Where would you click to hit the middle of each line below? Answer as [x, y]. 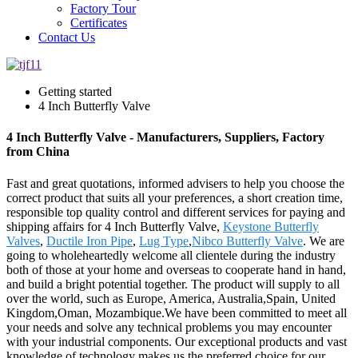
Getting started [75, 91]
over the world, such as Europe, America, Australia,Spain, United [171, 298]
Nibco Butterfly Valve [247, 241]
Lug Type [164, 241]
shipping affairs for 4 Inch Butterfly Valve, [115, 226]
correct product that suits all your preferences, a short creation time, [175, 197]
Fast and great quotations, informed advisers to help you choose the [175, 183]
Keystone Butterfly [271, 226]
